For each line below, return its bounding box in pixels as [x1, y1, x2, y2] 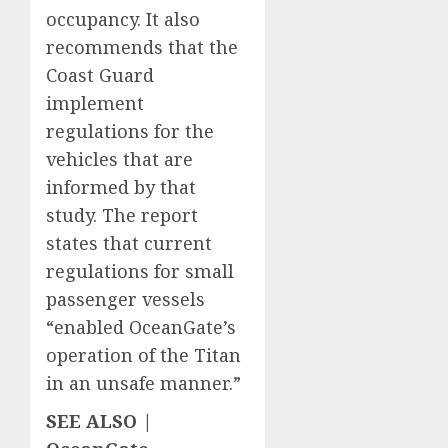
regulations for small [46, 259, 234, 284]
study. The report [46, 203, 198, 228]
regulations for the [46, 119, 214, 144]
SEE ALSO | [46, 409, 152, 434]
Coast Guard [46, 63, 154, 88]
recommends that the [46, 35, 238, 60]
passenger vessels [46, 287, 205, 312]
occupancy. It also [46, 7, 200, 32]
